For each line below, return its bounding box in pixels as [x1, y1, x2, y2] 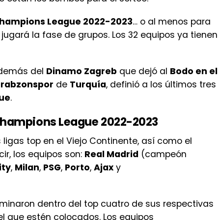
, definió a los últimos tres [106, 78, 216, 90]
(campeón [138, 148, 187, 160]
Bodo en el [170, 65, 218, 77]
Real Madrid [84, 148, 138, 160]
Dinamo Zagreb [46, 65, 117, 77]
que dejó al [117, 65, 170, 77]
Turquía [70, 78, 106, 90]
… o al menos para [133, 15, 211, 27]
